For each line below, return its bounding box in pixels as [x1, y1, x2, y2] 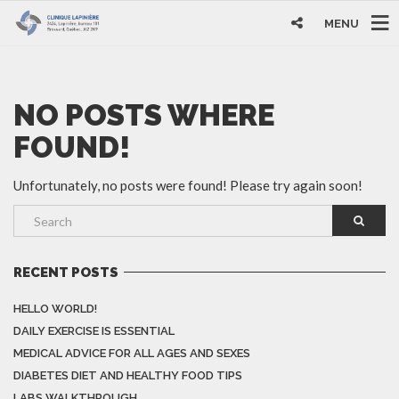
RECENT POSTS [13, 264, 118, 281]
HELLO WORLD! [13, 301, 97, 315]
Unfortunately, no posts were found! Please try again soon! [13, 176, 362, 193]
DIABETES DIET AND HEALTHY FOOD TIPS [13, 368, 242, 382]
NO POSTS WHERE [13, 97, 274, 133]
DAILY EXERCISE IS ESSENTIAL [13, 323, 175, 338]
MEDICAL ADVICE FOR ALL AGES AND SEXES [13, 346, 250, 360]
